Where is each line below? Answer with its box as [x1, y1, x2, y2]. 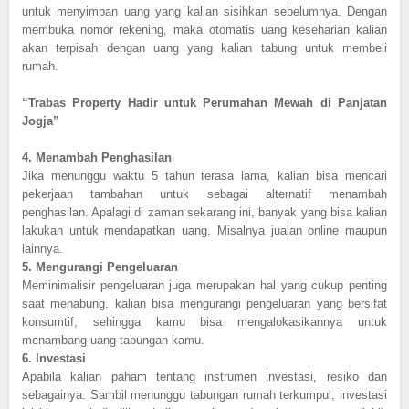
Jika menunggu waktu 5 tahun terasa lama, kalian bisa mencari [22, 168, 387, 183]
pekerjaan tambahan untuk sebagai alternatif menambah [22, 186, 387, 201]
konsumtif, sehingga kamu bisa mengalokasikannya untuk [22, 314, 387, 329]
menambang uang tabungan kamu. [22, 332, 204, 347]
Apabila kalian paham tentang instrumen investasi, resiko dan [22, 369, 387, 383]
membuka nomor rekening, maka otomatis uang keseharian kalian [22, 22, 387, 37]
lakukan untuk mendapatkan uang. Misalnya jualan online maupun [22, 223, 387, 237]
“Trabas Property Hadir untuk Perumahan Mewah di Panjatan [22, 95, 387, 110]
